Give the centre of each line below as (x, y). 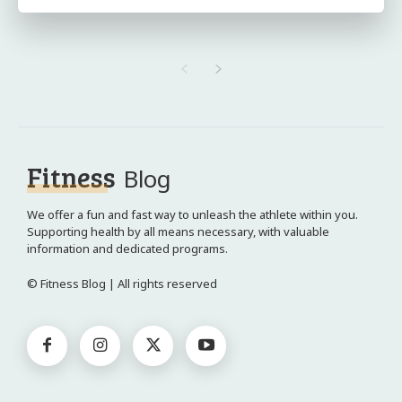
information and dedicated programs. (127, 249)
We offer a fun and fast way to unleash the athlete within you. (192, 214)
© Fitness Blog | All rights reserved (122, 284)
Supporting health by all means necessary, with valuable (178, 232)
